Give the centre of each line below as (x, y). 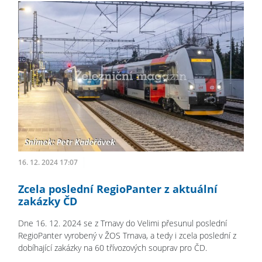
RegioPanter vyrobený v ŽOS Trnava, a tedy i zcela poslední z (127, 235)
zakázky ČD (48, 201)
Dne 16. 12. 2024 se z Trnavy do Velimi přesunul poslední (123, 223)
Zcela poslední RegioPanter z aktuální (118, 189)
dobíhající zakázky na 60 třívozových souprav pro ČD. (113, 247)
